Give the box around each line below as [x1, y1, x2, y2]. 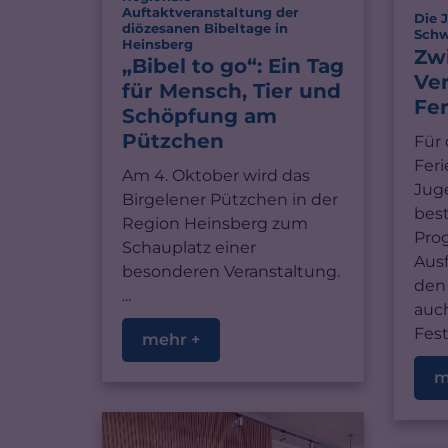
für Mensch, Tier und [122, 79, 341, 104]
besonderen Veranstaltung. [122, 262, 340, 282]
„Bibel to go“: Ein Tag [122, 54, 344, 79]
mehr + [142, 330, 200, 350]
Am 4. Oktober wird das [122, 166, 310, 186]
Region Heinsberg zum [122, 214, 308, 234]
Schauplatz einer [122, 238, 256, 258]
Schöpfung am [122, 104, 277, 129]
